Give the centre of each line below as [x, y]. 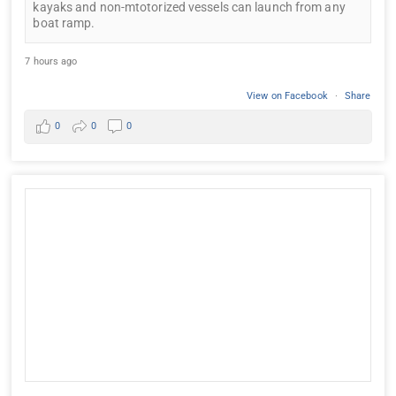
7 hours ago [51, 61]
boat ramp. [64, 23]
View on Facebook [289, 95]
